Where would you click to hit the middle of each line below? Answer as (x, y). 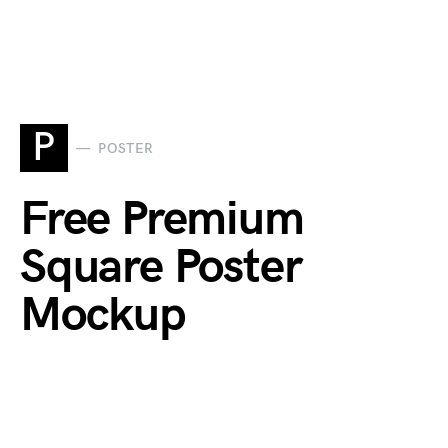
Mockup (103, 315)
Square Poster (161, 267)
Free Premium (162, 219)
